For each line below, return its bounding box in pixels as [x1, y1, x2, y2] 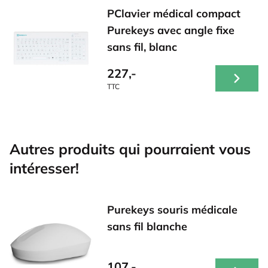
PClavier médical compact [106, 7, 240, 21]
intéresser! [10, 159, 79, 178]
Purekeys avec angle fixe [106, 23, 234, 38]
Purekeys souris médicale [106, 203, 237, 217]
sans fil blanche [106, 220, 187, 234]
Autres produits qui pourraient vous [10, 140, 251, 159]
